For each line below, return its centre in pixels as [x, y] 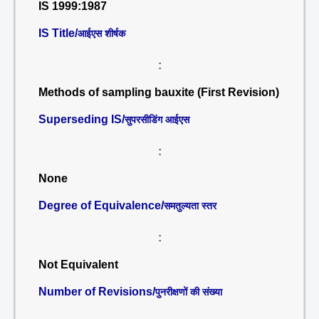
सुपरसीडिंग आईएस [157, 120]
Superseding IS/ [82, 119]
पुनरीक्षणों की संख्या [189, 292]
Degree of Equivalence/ [101, 205]
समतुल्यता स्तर [190, 206]
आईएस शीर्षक [101, 33]
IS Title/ [58, 33]
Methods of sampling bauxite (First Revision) [159, 92]
